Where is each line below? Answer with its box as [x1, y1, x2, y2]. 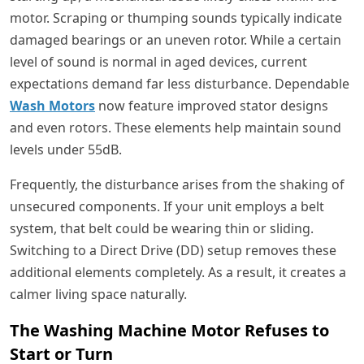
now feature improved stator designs [95, 97, 328, 115]
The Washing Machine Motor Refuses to [10, 319, 329, 342]
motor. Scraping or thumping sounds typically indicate [10, 9, 342, 28]
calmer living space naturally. [10, 285, 187, 304]
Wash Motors [10, 97, 95, 115]
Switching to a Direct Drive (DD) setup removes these [10, 241, 336, 260]
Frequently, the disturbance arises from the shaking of [10, 175, 344, 194]
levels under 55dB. [10, 141, 122, 159]
